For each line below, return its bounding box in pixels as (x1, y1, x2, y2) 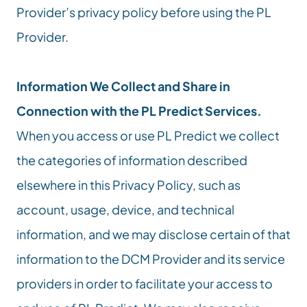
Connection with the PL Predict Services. (16, 103, 262, 119)
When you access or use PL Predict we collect (16, 127, 280, 143)
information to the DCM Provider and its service (16, 251, 285, 267)
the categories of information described (16, 152, 247, 168)
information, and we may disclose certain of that (16, 226, 291, 242)
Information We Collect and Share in (16, 78, 230, 94)
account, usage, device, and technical (16, 201, 234, 217)
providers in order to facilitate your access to (16, 275, 273, 291)
